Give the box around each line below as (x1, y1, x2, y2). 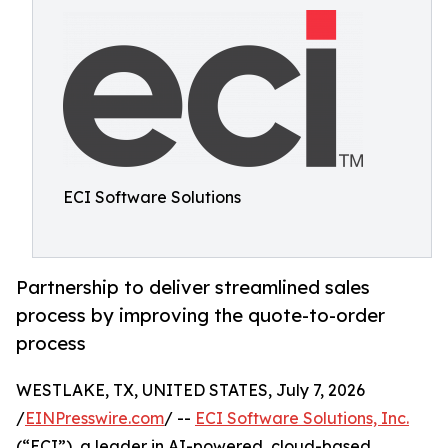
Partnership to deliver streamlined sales (16, 276, 370, 299)
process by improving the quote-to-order (16, 304, 385, 327)
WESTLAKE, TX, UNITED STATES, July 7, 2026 (16, 380, 365, 401)
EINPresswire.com (25, 408, 164, 429)
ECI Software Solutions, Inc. (195, 408, 409, 429)
